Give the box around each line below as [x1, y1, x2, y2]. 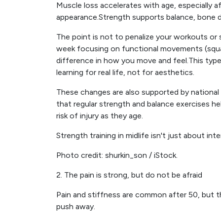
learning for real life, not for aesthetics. [56, 68, 194, 77]
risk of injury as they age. [56, 111, 143, 120]
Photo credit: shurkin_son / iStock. [56, 150, 178, 160]
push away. [56, 202, 95, 211]
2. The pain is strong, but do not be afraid [56, 170, 202, 180]
